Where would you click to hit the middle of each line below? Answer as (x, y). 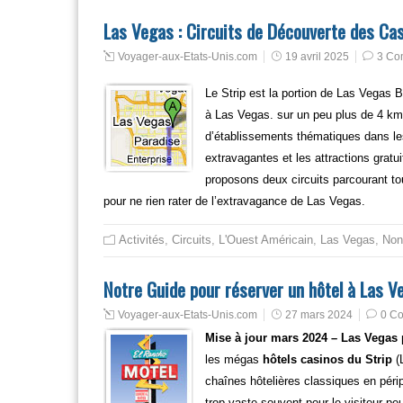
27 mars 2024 (319, 315)
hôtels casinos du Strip (327, 359)
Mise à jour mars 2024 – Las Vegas (301, 338)
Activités (142, 240)
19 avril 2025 (317, 57)
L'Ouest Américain (266, 240)
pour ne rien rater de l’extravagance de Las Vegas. (234, 201)
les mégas (234, 359)
